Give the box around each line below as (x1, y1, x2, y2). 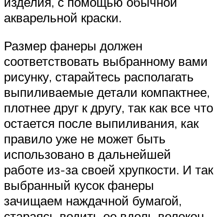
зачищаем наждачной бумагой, (4, 192, 182, 208)
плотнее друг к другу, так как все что (4, 99, 213, 115)
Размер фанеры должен (4, 37, 142, 53)
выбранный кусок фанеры (4, 177, 154, 193)
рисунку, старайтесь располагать (4, 68, 194, 84)
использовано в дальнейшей (4, 146, 171, 162)
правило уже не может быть (4, 130, 166, 146)
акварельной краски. (4, 10, 122, 26)
